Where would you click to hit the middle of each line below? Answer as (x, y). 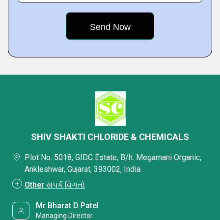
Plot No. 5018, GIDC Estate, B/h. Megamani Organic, (113, 157)
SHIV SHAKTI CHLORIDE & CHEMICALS (110, 137)
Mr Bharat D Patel (68, 206)
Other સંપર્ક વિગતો (55, 185)
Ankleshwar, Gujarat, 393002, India (82, 169)
